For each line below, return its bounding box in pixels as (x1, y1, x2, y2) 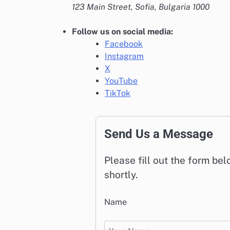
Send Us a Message (104, 126, 213, 141)
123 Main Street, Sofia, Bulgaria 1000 (72, 2, 209, 12)
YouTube (105, 75, 138, 86)
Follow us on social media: (72, 26, 173, 36)
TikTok (105, 88, 130, 98)
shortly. (104, 168, 138, 180)
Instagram (105, 51, 144, 61)
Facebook (105, 39, 143, 49)
